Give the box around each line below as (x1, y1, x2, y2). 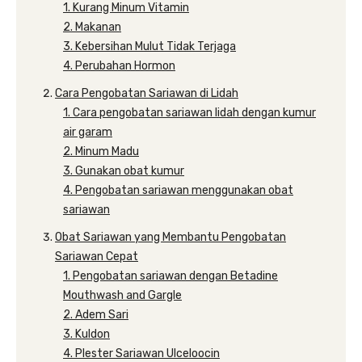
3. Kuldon (63, 327, 110, 341)
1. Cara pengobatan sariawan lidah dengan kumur (63, 106, 316, 120)
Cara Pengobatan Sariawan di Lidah (55, 86, 238, 100)
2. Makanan (63, 20, 121, 34)
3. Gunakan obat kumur (63, 164, 184, 178)
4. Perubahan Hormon (63, 59, 175, 73)
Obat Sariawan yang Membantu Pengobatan (55, 230, 286, 244)
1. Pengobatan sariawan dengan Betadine (63, 269, 278, 283)
